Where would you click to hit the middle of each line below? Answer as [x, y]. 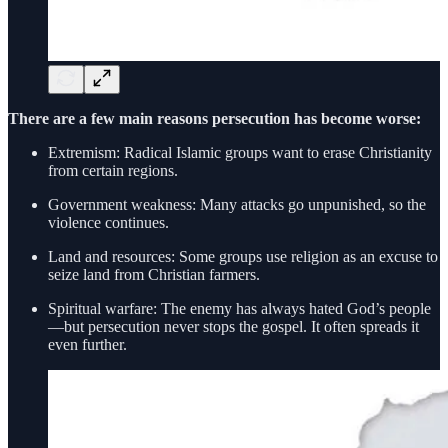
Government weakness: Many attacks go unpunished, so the [237, 205]
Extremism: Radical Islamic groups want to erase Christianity [240, 153]
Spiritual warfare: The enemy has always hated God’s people [239, 309]
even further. [87, 345]
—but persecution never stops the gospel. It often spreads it [233, 327]
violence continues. [108, 223]
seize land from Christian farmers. [154, 275]
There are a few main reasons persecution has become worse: [214, 119]
